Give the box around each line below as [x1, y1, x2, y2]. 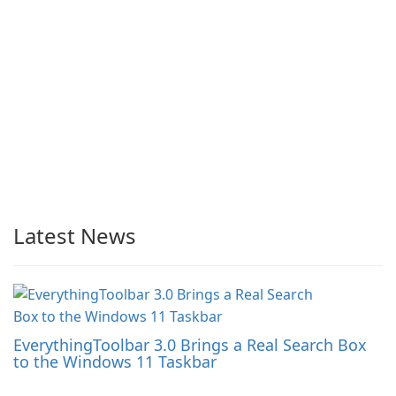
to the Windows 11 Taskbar [13, 351, 217, 373]
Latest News [13, 221, 136, 251]
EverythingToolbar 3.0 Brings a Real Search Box [13, 334, 367, 356]
